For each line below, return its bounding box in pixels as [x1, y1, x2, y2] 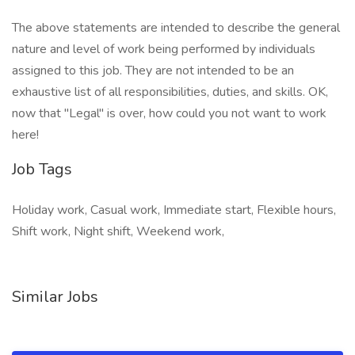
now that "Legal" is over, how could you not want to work [12, 105, 326, 122]
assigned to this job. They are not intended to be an [12, 62, 294, 79]
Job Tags [12, 158, 72, 180]
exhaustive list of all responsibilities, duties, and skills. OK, [12, 83, 328, 101]
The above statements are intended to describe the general [12, 19, 340, 36]
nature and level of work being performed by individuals [12, 40, 315, 58]
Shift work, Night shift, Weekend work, [12, 223, 224, 240]
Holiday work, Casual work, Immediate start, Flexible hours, [12, 201, 336, 219]
